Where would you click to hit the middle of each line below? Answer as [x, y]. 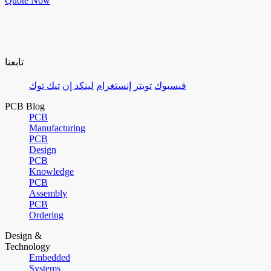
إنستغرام [114, 86]
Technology [28, 247]
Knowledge [51, 172]
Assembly [48, 194]
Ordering [46, 215]
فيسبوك [170, 86]
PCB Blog [25, 106]
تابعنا [14, 62]
